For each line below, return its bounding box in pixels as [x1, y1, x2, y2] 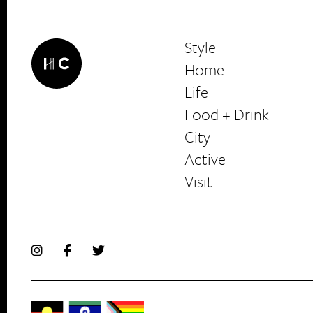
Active [184, 147, 226, 171]
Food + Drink [184, 103, 269, 126]
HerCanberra [31, 111, 163, 146]
